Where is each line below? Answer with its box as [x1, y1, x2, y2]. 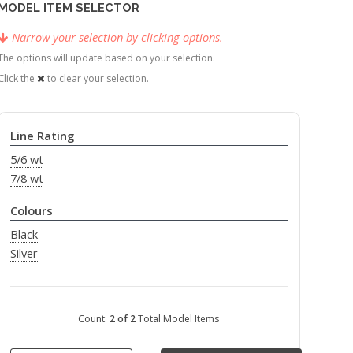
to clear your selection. [45, 72, 150, 86]
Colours [9, 203, 53, 219]
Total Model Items [136, 312, 220, 326]
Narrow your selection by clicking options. [12, 29, 224, 46]
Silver [9, 245, 38, 262]
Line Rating [9, 128, 74, 144]
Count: [78, 312, 110, 326]
